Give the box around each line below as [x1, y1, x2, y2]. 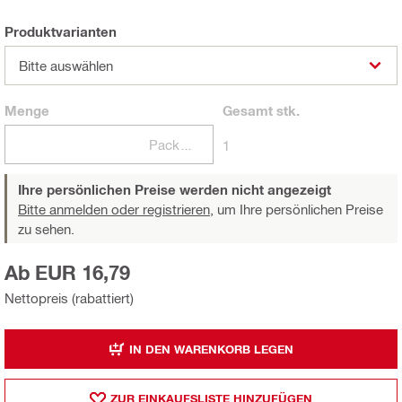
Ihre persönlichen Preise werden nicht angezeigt [18, 181, 331, 198]
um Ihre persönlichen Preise [214, 201, 383, 218]
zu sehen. [18, 221, 74, 238]
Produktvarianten [4, 23, 117, 40]
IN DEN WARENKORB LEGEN [129, 341, 293, 356]
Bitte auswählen [19, 57, 113, 74]
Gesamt [222, 102, 273, 119]
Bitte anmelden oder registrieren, [18, 201, 214, 218]
